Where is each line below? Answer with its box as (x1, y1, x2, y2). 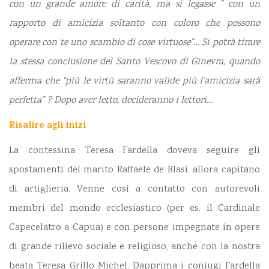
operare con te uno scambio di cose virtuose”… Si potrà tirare (9, 35, 260, 50)
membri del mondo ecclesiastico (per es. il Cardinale (9, 201, 260, 216)
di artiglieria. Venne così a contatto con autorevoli (9, 182, 260, 196)
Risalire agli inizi (9, 118, 86, 134)
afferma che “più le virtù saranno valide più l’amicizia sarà (9, 74, 260, 88)
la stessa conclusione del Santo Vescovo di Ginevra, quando (9, 55, 260, 69)
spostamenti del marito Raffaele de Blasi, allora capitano (9, 163, 260, 177)
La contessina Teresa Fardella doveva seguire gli (9, 144, 260, 158)
